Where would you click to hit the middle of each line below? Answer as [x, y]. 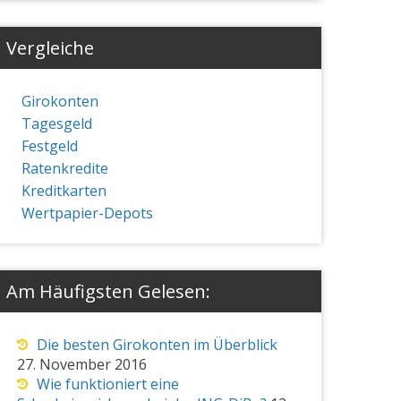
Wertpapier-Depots [87, 213]
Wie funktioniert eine [107, 384]
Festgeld [49, 145]
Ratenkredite [64, 168]
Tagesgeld [56, 123]
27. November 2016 [81, 364]
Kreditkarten [64, 190]
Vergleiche [50, 47]
